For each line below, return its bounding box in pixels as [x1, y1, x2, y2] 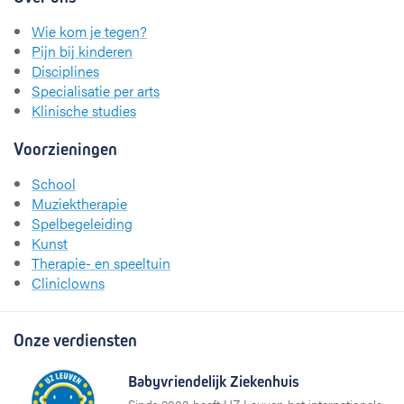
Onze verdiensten [14, 330, 137, 352]
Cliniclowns [32, 272, 105, 294]
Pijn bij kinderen [32, 41, 133, 62]
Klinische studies [32, 100, 136, 122]
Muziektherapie [32, 193, 127, 215]
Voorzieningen [14, 139, 117, 161]
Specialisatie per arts [32, 80, 160, 102]
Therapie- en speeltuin [32, 252, 170, 274]
